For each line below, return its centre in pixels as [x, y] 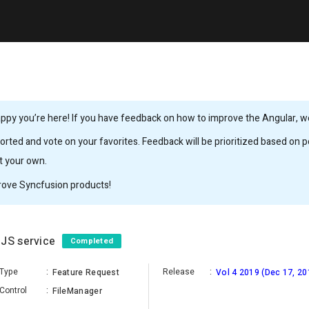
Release [179, 272]
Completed [92, 241]
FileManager [77, 291]
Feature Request [86, 272]
